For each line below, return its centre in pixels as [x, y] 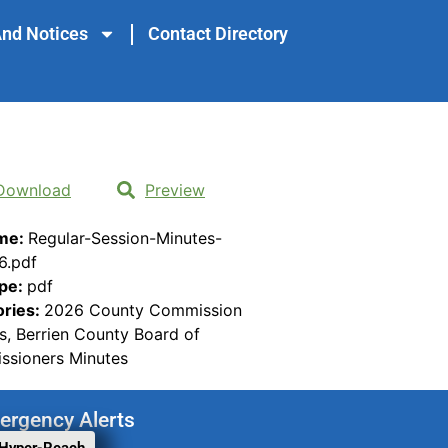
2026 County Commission [143, 310]
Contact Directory [217, 33]
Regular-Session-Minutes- [125, 238]
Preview [175, 190]
